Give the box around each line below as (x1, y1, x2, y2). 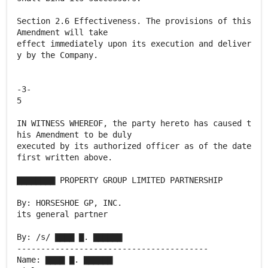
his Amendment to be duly (17, 130, 132, 139)
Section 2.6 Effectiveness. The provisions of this (17, 16, 251, 26)
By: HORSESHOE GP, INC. (17, 198, 122, 208)
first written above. (17, 153, 112, 162)
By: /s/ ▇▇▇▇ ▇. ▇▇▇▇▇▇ (17, 232, 122, 242)
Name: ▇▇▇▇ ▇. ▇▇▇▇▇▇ (17, 255, 112, 264)
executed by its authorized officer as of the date (17, 141, 251, 151)
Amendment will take (17, 28, 108, 37)
